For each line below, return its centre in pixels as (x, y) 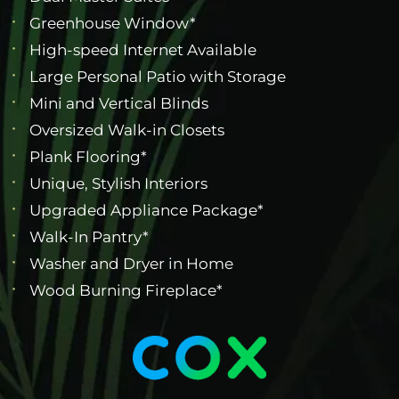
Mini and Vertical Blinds (119, 104)
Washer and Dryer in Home (132, 264)
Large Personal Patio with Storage (158, 77)
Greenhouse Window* (113, 24)
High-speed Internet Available (143, 50)
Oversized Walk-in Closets (127, 130)
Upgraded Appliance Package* (147, 211)
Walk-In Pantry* (90, 237)
